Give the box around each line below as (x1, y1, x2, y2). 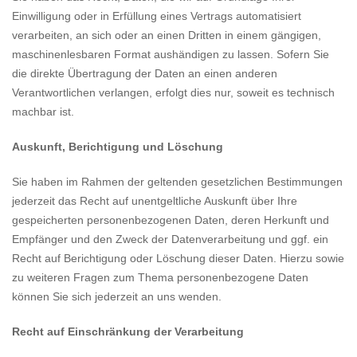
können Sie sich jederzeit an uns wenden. (12, 290, 222, 303)
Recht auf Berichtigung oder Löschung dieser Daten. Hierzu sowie (12, 252, 344, 265)
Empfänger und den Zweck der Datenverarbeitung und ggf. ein (12, 233, 328, 245)
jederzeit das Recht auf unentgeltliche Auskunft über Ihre (12, 194, 297, 207)
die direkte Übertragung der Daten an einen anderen (12, 67, 277, 80)
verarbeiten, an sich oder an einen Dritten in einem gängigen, (12, 29, 321, 41)
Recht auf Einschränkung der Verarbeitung (12, 325, 244, 338)
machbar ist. (12, 105, 74, 118)
